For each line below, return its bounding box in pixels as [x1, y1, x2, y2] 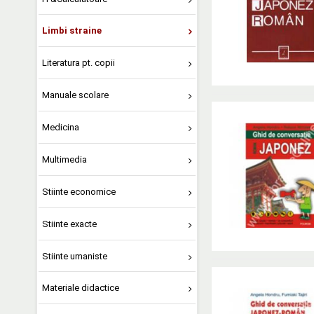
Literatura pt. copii [41, 57, 115, 69]
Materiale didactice [41, 282, 119, 294]
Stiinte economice [41, 186, 116, 197]
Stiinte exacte [41, 218, 97, 229]
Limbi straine [41, 25, 102, 36]
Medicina [41, 122, 79, 132]
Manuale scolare [41, 90, 109, 101]
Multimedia [41, 153, 87, 165]
